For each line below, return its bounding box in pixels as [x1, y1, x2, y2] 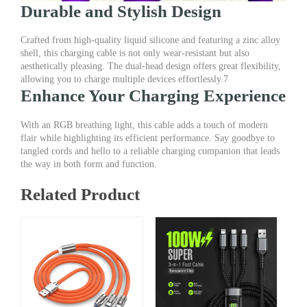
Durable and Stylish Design [21, 1, 221, 21]
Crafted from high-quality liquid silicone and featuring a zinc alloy [21, 35, 280, 45]
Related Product [21, 184, 140, 204]
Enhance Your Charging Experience [21, 86, 286, 105]
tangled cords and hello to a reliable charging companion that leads [21, 145, 280, 156]
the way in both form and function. [21, 158, 157, 169]
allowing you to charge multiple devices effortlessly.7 [21, 74, 228, 84]
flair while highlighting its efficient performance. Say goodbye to [21, 132, 275, 143]
